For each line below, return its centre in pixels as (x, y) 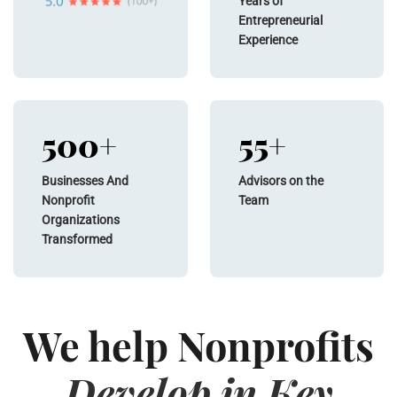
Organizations (81, 220)
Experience (268, 40)
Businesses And (85, 181)
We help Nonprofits (198, 346)
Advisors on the (280, 181)
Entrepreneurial (280, 21)
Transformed (77, 240)
